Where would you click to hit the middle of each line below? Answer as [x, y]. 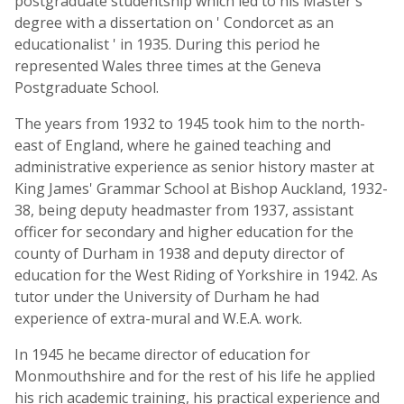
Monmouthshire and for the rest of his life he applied [195, 376]
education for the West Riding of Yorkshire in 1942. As [196, 275]
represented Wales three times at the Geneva [168, 66]
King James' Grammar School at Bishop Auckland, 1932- [201, 188]
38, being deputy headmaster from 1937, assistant [184, 210]
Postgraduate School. [87, 87]
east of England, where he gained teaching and [173, 145]
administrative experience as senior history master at [194, 167]
